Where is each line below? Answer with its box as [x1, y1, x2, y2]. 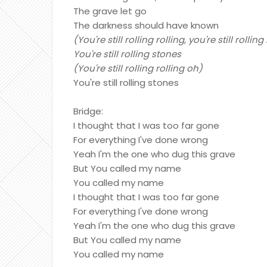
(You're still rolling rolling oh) [73, 62, 203, 74]
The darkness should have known [73, 19, 219, 32]
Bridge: [73, 105, 103, 117]
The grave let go [73, 5, 147, 17]
